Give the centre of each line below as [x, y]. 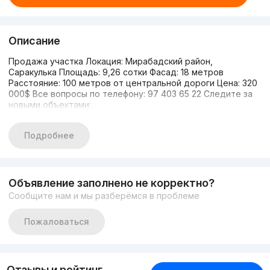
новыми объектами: [49, 105]
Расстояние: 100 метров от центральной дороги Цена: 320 [133, 83]
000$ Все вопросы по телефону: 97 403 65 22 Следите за [130, 94]
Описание [34, 41]
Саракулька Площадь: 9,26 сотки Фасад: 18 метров [116, 72]
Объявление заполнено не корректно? [111, 183]
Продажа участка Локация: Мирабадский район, [110, 61]
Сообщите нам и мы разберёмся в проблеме [104, 196]
